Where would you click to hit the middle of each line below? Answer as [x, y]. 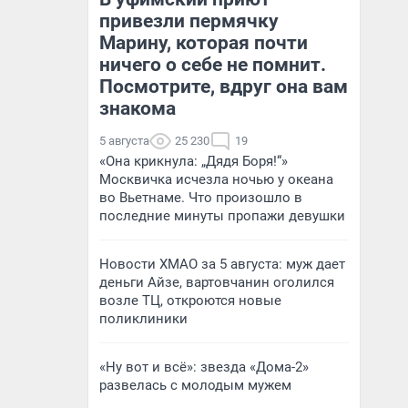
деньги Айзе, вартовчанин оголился [217, 282]
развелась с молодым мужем [195, 385]
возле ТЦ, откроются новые [190, 301]
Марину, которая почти [204, 43]
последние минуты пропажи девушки [222, 216]
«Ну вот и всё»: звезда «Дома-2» [204, 367]
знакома [138, 108]
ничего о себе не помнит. [213, 65]
